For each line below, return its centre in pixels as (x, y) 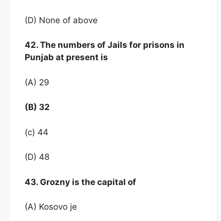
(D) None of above (61, 20)
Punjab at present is (67, 57)
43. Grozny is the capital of (81, 182)
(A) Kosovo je (51, 207)
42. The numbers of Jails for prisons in (105, 45)
